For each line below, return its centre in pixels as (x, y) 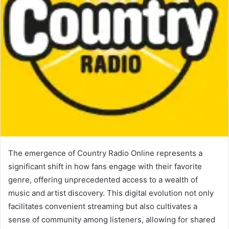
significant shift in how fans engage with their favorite (105, 167)
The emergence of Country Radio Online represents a (105, 153)
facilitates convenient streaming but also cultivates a (103, 207)
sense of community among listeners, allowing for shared (112, 220)
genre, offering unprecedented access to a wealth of (103, 180)
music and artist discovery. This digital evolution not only (111, 193)
